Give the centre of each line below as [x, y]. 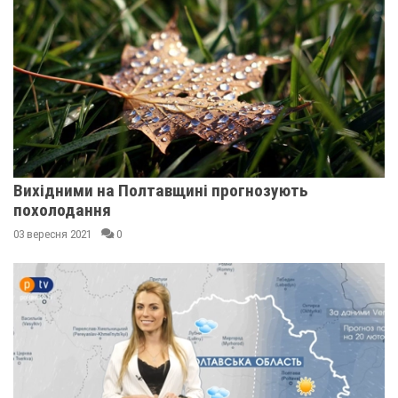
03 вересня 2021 [52, 234]
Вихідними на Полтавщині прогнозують [161, 191]
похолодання [62, 210]
